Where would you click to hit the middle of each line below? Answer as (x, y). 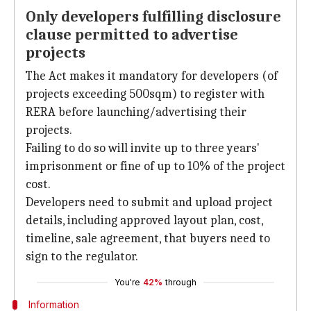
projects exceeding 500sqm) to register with (145, 94)
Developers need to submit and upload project (149, 202)
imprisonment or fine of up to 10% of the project (155, 166)
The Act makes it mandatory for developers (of (152, 76)
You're (127, 282)
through (181, 282)
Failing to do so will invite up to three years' (143, 148)
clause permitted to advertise (132, 35)
